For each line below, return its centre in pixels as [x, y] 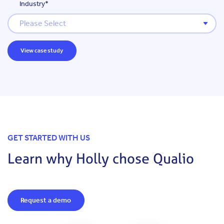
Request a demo [46, 200]
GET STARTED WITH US [49, 137]
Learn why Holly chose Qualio [101, 159]
